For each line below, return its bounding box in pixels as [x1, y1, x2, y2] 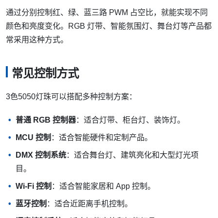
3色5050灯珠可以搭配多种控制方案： [6, 92, 137, 101]
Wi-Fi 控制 [16, 182, 52, 191]
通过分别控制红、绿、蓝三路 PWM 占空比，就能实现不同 [6, 8, 208, 17]
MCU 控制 [16, 133, 51, 142]
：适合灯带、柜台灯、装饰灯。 [76, 116, 185, 125]
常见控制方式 [12, 67, 79, 80]
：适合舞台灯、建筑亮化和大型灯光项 [66, 151, 199, 160]
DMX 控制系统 [16, 151, 66, 160]
